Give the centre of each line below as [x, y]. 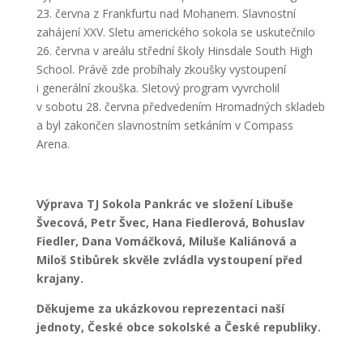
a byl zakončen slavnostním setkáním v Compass [164, 126]
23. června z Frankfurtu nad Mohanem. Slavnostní [166, 14]
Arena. [53, 144]
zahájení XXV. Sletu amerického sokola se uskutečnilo [175, 32]
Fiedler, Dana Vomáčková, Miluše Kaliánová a [166, 241]
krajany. [60, 279]
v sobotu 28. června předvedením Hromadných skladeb [180, 107]
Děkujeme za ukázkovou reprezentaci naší [160, 309]
